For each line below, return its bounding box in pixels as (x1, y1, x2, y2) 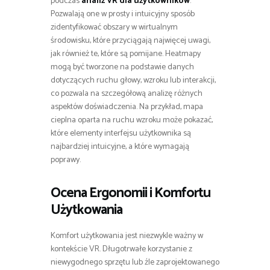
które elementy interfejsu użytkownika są (51, 127, 191, 141)
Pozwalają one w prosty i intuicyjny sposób (51, 7, 195, 22)
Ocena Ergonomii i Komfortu (51, 182, 210, 205)
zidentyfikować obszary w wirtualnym (51, 20, 178, 35)
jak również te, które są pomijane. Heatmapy (51, 47, 201, 61)
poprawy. (51, 153, 81, 168)
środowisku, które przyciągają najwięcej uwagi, (51, 34, 210, 48)
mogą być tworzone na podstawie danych (51, 60, 194, 75)
